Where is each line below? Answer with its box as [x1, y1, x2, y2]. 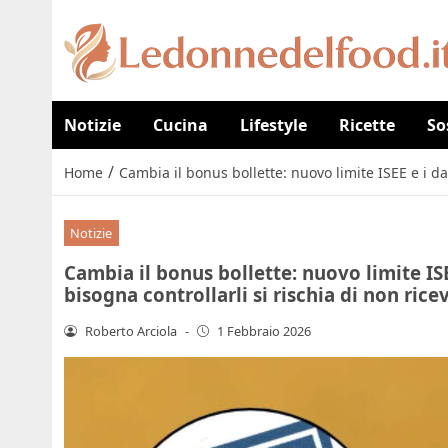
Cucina [153, 114, 208, 136]
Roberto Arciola [84, 321, 177, 340]
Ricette [339, 114, 395, 136]
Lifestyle [240, 114, 307, 136]
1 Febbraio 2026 [217, 321, 312, 340]
